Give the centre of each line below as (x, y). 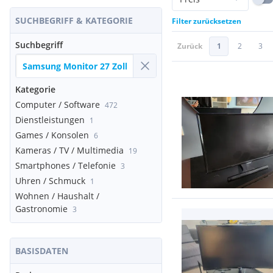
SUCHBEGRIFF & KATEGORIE (74, 20)
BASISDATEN (42, 251)
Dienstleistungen (50, 120)
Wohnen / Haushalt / (57, 196)
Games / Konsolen (52, 135)
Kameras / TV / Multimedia (69, 150)
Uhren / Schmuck (50, 181)
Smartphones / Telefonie (66, 165)
